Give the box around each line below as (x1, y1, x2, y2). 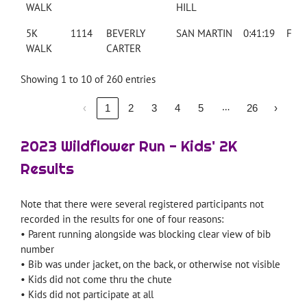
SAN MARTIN (175, 26, 232, 40)
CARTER (106, 41, 141, 55)
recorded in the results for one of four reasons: (20, 212, 223, 226)
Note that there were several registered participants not (20, 197, 264, 211)
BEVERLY (106, 26, 145, 40)
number (20, 243, 54, 256)
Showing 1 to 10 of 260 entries (20, 72, 156, 86)
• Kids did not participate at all (20, 288, 153, 302)
